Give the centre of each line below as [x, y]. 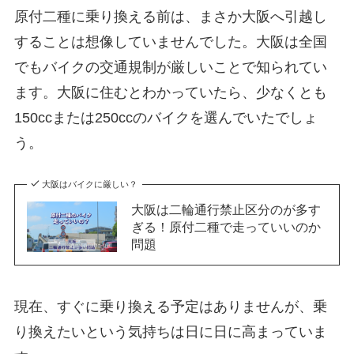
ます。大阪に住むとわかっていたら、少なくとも [170, 92]
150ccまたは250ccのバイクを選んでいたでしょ [166, 118]
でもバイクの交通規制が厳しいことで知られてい [170, 67]
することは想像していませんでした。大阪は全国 [170, 42]
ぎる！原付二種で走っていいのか [226, 226]
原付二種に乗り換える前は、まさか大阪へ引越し [170, 17]
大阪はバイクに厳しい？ [90, 184]
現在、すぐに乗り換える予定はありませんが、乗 [170, 306]
